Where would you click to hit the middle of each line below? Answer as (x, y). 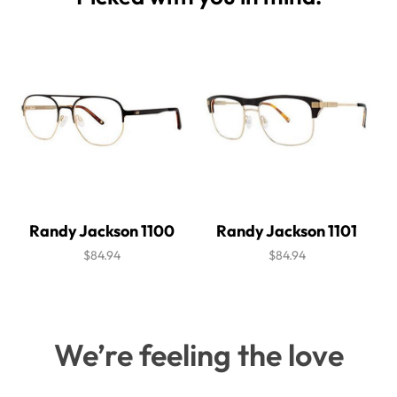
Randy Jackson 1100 (101, 231)
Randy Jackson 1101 (287, 231)
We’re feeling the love (198, 355)
